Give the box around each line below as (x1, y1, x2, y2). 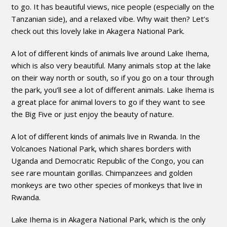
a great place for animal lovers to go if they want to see (11, 96, 206, 107)
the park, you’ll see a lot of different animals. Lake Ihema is (11, 84, 215, 95)
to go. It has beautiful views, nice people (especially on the (11, 1, 215, 12)
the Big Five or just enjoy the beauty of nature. (11, 108, 174, 119)
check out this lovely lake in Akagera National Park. (11, 25, 185, 36)
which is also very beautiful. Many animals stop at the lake (11, 60, 211, 70)
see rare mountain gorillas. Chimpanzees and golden (11, 167, 193, 178)
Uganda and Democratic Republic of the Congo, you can (11, 155, 204, 166)
